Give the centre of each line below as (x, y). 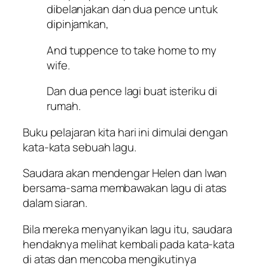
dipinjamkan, (78, 24)
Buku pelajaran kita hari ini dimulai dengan (125, 132)
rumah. (64, 106)
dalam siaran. (55, 203)
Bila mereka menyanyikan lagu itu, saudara (127, 229)
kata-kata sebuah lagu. (80, 147)
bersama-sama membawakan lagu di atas (125, 188)
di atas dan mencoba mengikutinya (109, 259)
